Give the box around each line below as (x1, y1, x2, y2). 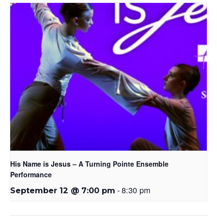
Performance (10, 169, 52, 179)
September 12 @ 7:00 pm (10, 185, 115, 195)
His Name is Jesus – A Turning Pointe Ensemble (10, 158, 169, 169)
